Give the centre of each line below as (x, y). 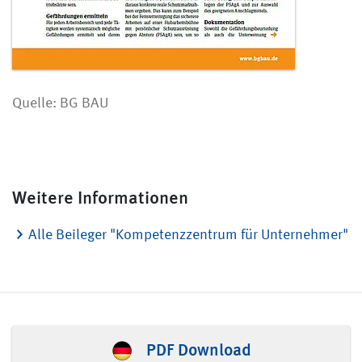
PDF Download (199, 348)
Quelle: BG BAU (60, 103)
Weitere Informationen (100, 197)
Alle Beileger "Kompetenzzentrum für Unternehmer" (188, 235)
